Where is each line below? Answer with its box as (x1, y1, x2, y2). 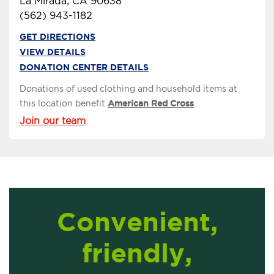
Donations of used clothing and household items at (20, 84, 237, 94)
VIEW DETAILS (20, 47, 86, 57)
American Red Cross (108, 98, 194, 109)
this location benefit (20, 98, 108, 109)
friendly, (82, 238, 192, 268)
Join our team (20, 115, 86, 127)
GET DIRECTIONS (20, 32, 95, 42)
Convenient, (56, 207, 218, 237)
